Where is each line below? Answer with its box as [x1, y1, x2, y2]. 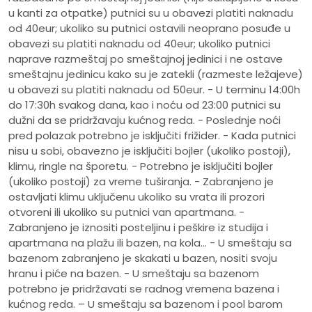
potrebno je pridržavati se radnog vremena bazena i [8, 281, 279, 297]
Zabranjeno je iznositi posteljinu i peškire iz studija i [8, 220, 268, 235]
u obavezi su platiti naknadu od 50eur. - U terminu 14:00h [8, 82, 300, 97]
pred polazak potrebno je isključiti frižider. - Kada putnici [8, 128, 296, 143]
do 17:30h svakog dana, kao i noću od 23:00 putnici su [8, 97, 281, 113]
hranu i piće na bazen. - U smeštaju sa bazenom [8, 266, 259, 281]
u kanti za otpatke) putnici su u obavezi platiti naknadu [8, 6, 293, 21]
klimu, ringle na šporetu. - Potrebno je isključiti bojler [8, 159, 273, 174]
